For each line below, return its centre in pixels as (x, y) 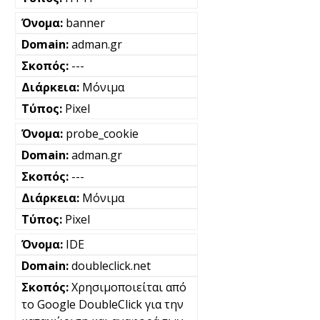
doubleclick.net (111, 266)
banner (85, 23)
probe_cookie (102, 134)
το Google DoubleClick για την (102, 305)
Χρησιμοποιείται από (129, 287)
